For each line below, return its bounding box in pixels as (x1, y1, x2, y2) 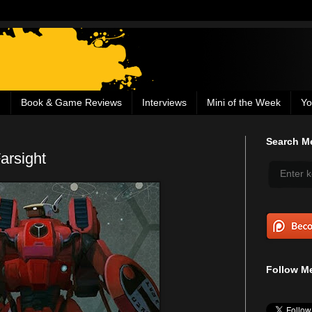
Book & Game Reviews (20, 97, 122, 109)
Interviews (141, 97, 187, 109)
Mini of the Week (206, 97, 281, 109)
